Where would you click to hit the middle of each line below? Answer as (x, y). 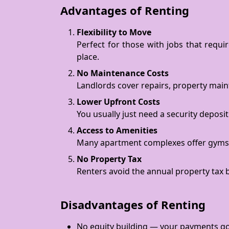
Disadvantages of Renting (133, 204)
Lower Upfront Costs (118, 102)
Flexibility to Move (114, 32)
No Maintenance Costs (123, 73)
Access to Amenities (117, 130)
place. (88, 57)
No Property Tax (109, 159)
